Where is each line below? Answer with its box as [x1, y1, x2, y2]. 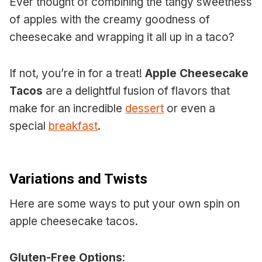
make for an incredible [9, 102, 125, 116]
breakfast [49, 119, 98, 133]
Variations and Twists [9, 171, 147, 188]
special [9, 119, 49, 133]
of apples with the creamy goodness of [9, 13, 210, 27]
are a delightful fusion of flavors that [43, 84, 230, 98]
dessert [125, 102, 164, 116]
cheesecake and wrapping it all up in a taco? [9, 30, 235, 44]
